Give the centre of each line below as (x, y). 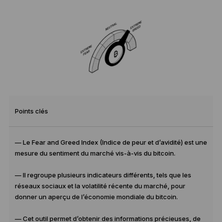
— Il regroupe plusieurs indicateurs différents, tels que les (103, 175)
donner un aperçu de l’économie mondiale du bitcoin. (96, 196)
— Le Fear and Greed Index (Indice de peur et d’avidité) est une (111, 142)
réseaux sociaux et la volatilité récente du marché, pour (100, 186)
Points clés (31, 111)
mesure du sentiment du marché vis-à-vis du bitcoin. (95, 153)
